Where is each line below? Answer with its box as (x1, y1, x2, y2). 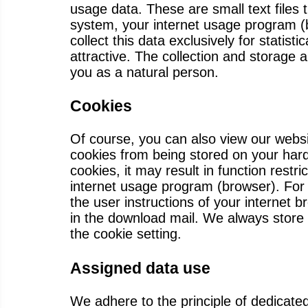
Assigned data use (70, 258, 210, 277)
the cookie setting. (70, 226, 181, 242)
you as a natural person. (70, 64, 219, 80)
